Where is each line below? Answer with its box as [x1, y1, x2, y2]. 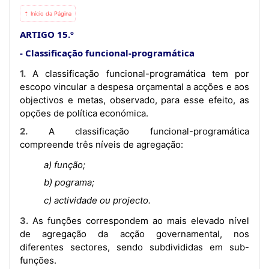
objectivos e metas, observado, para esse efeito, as [20, 94, 249, 106]
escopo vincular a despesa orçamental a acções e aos [20, 81, 249, 92]
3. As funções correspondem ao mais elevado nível [20, 214, 28, 226]
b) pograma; [44, 177, 94, 188]
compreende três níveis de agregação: [20, 138, 183, 150]
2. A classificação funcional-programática [20, 125, 28, 137]
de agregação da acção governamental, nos [20, 228, 249, 240]
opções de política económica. [20, 107, 148, 119]
